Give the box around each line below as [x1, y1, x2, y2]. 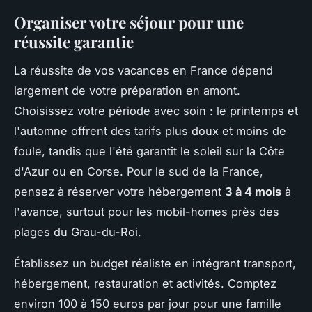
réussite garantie [14, 31, 134, 52]
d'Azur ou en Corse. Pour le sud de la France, [14, 164, 263, 178]
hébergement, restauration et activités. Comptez [14, 276, 276, 290]
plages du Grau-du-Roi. [14, 224, 141, 239]
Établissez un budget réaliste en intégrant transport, [14, 256, 296, 270]
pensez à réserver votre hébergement [14, 184, 225, 198]
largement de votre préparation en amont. [14, 83, 240, 97]
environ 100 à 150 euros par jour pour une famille [14, 296, 281, 311]
